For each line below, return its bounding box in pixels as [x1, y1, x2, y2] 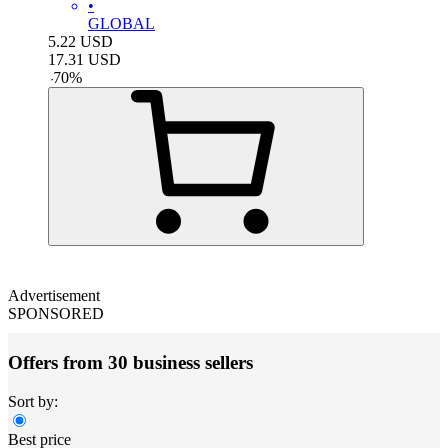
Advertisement [8, 287, 100, 305]
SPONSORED [8, 305, 104, 323]
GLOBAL [88, 15, 155, 33]
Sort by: [8, 392, 58, 410]
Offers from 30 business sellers [8, 352, 253, 374]
